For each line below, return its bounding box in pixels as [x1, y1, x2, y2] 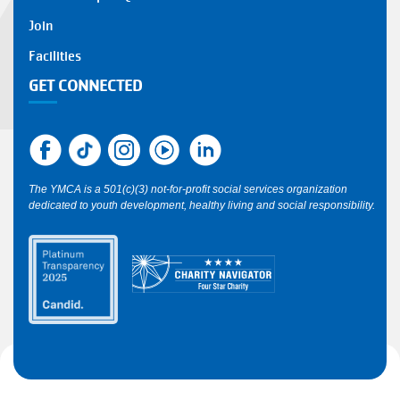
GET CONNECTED [28, 76, 142, 96]
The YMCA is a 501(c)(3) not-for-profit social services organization [28, 183, 347, 196]
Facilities [28, 47, 81, 65]
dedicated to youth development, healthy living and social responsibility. [28, 199, 375, 212]
